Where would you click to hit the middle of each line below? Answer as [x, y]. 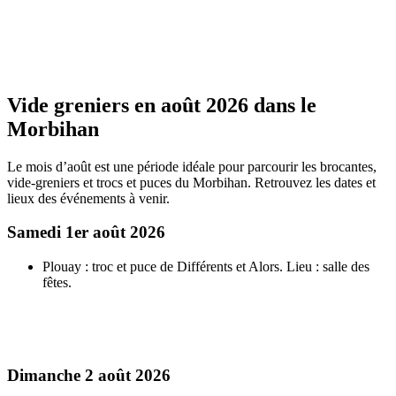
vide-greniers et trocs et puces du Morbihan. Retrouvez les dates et [191, 182]
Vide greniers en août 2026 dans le [162, 105]
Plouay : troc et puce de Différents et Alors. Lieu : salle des [206, 267]
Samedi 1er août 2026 [86, 232]
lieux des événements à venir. [88, 198]
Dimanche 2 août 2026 [89, 375]
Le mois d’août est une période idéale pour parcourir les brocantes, [192, 166]
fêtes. [57, 283]
